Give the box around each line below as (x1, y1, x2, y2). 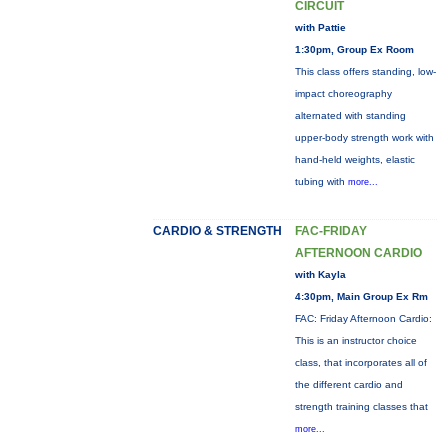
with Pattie (294, 22, 346, 33)
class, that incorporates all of (294, 357, 427, 368)
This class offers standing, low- (294, 66, 436, 77)
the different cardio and (294, 379, 403, 390)
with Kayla (294, 269, 346, 280)
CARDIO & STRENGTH (152, 224, 282, 238)
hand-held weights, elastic (294, 154, 415, 165)
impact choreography (294, 88, 392, 99)
